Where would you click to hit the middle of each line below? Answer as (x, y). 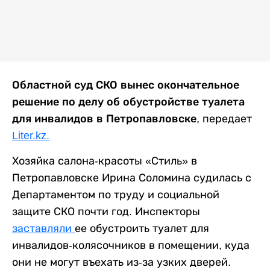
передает (227, 118)
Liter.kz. (31, 135)
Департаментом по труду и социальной (116, 194)
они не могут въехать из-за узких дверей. (121, 262)
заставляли (43, 228)
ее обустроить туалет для (142, 228)
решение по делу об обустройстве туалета (128, 102)
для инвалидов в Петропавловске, (107, 118)
